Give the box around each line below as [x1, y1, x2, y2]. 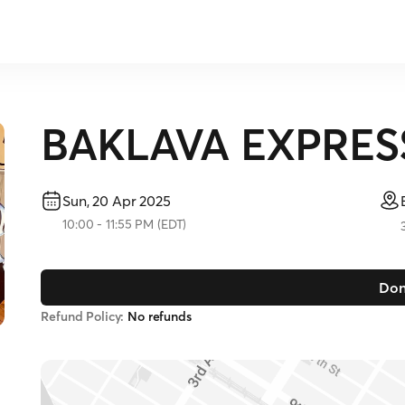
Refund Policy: [41, 308, 125, 325]
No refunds [124, 308, 192, 325]
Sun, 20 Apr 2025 [62, 192, 171, 210]
